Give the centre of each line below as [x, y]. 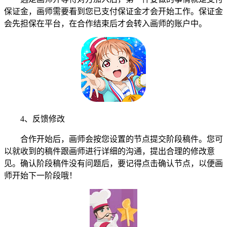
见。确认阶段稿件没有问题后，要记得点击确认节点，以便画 [113, 163]
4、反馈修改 [34, 119]
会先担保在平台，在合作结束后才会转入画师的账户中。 [105, 23]
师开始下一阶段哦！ [41, 175]
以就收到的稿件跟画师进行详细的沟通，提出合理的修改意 [109, 151]
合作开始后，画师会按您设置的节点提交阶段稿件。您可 [113, 139]
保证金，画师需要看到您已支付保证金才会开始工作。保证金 [113, 11]
